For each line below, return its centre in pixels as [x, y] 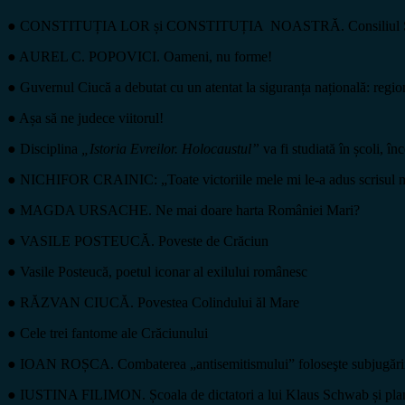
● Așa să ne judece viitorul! [94, 118]
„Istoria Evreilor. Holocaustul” [170, 148]
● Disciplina [44, 148]
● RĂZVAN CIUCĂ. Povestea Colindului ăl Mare [157, 302]
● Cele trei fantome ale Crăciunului [111, 333]
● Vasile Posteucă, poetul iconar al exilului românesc [161, 271]
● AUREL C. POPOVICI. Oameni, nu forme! [147, 56]
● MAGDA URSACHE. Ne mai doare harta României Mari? [187, 210]
